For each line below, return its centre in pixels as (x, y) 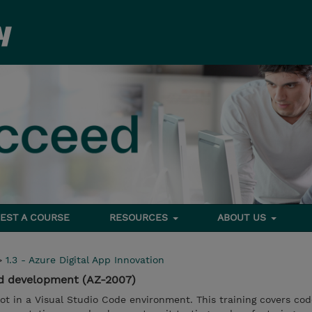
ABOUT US (244, 217)
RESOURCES (140, 217)
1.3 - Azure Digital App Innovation (85, 260)
